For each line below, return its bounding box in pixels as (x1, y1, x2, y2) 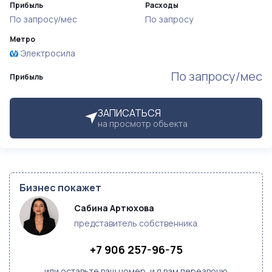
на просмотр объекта (98, 118, 188, 129)
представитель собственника (74, 217, 197, 229)
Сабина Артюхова (74, 202, 154, 214)
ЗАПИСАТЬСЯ (98, 106, 161, 120)
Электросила (21, 47, 75, 59)
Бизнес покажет (19, 181, 101, 194)
